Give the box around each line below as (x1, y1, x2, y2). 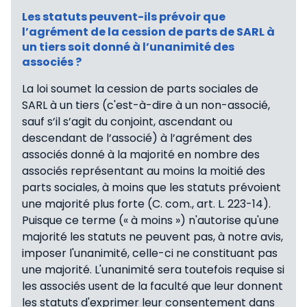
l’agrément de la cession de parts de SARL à (22, 24, 275, 40)
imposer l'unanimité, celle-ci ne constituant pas (22, 245, 278, 262)
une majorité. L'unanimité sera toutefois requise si (22, 262, 284, 278)
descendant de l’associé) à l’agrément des (22, 130, 252, 147)
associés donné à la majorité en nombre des (22, 147, 260, 163)
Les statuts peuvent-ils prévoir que (22, 9, 225, 25)
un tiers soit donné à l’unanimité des (22, 39, 234, 56)
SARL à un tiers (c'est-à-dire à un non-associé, (22, 97, 270, 114)
